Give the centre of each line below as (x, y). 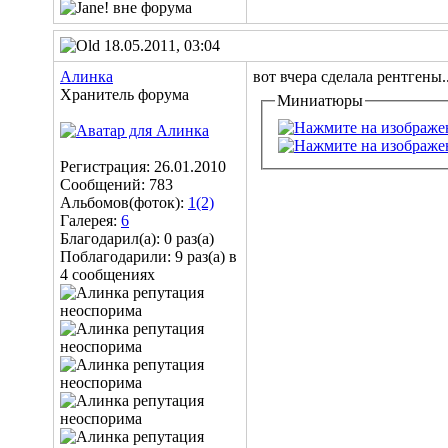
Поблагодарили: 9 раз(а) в (148, 256)
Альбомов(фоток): (124, 202)
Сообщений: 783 (116, 184)
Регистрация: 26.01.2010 (143, 166)
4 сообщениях (107, 274)
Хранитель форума (124, 94)
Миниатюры (320, 100)
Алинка (86, 76)
